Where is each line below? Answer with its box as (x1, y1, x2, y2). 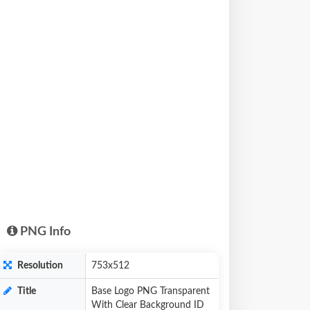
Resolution (15, 261, 63, 271)
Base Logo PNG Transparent (91, 286, 210, 296)
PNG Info (17, 226, 71, 238)
